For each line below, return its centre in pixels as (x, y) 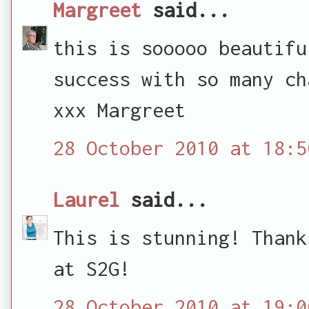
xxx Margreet (119, 109)
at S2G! (92, 268)
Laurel (86, 199)
